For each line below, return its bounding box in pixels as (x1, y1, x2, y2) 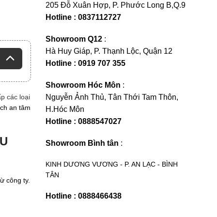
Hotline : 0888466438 (46, 192, 122, 200)
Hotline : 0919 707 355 (46, 59, 125, 67)
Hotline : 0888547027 (46, 117, 122, 125)
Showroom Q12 (46, 35, 102, 43)
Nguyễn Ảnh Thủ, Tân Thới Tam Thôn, (46, 93, 178, 101)
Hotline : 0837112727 (46, 13, 121, 21)
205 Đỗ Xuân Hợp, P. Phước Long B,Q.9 (46, 1, 186, 9)
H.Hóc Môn (46, 105, 84, 113)
